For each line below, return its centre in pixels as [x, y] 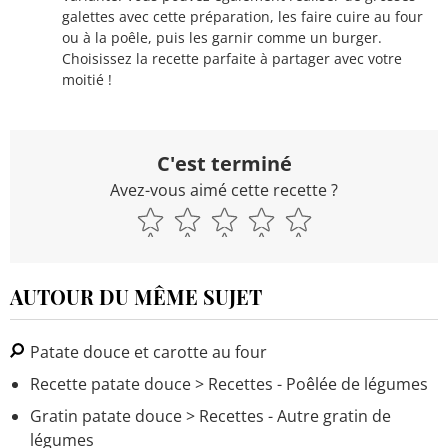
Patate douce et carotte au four [146, 351]
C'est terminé [224, 163]
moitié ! [87, 79]
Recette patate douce [110, 383]
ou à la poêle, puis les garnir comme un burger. [222, 37]
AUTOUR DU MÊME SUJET [136, 296]
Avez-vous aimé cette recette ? [224, 189]
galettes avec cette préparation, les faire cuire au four [242, 16]
